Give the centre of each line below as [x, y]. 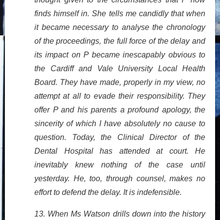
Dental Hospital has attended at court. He [120, 151]
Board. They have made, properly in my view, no [120, 82]
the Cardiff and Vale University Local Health [120, 69]
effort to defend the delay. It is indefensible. [108, 192]
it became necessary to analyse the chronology [120, 27]
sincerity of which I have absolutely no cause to [120, 124]
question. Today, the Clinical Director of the [120, 137]
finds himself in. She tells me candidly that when [120, 14]
